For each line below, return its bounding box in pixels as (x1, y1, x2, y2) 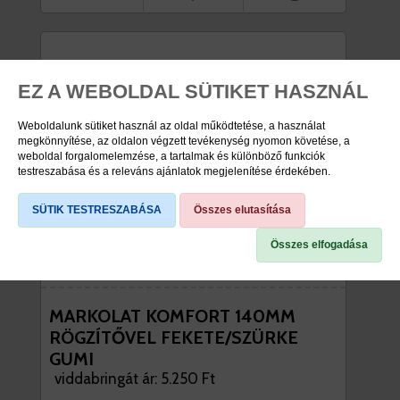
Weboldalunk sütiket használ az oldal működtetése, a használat (18, 120, 325, 132)
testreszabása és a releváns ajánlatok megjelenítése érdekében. (18, 165, 330, 178)
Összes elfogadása (271, 238, 368, 251)
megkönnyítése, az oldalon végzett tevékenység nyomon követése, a (18, 135, 350, 147)
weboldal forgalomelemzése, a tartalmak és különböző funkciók (18, 150, 325, 162)
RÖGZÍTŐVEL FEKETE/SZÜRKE (49, 327, 298, 349)
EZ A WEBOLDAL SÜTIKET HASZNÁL (18, 80, 368, 103)
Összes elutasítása (194, 204, 291, 216)
